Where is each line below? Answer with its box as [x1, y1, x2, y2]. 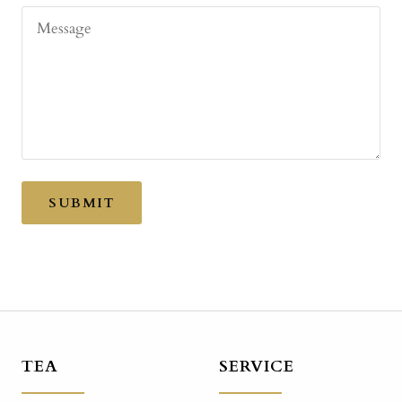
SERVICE [219, 355, 294, 379]
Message [37, 17, 92, 39]
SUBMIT [48, 194, 115, 213]
